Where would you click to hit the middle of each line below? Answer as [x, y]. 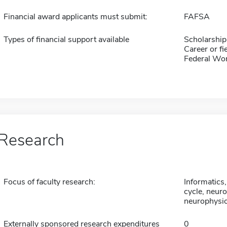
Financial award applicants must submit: [75, 16]
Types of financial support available [66, 39]
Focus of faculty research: [49, 182]
